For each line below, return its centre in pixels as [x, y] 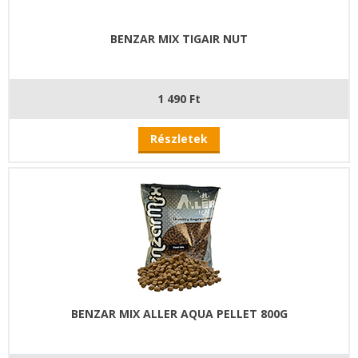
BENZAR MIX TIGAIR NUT [179, 38]
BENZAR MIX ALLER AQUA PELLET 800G [179, 313]
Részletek [179, 138]
